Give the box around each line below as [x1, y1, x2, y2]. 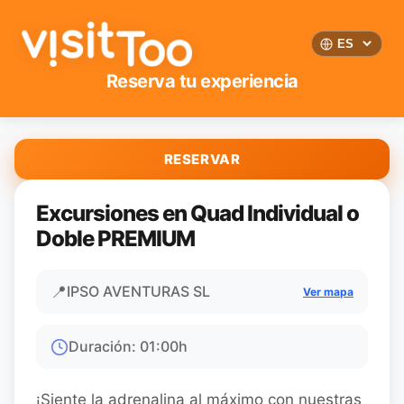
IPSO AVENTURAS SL [67, 282, 210, 300]
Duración [69, 337, 132, 355]
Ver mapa [303, 285, 353, 298]
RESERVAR [163, 151, 241, 168]
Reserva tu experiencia [106, 70, 298, 92]
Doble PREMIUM [36, 225, 195, 252]
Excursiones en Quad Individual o [36, 200, 359, 226]
